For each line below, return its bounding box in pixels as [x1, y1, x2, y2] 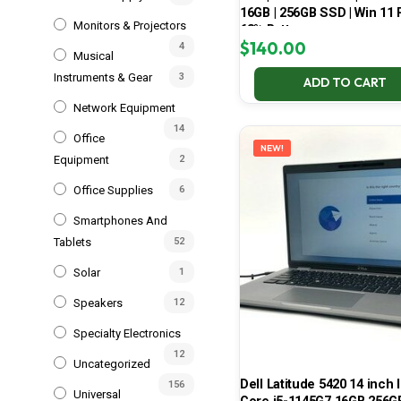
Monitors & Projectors [73, 18, 186, 32]
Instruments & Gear [54, 70, 152, 84]
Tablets [54, 235, 91, 249]
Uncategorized [73, 356, 150, 371]
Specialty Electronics [73, 326, 181, 340]
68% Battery [240, 21, 310, 38]
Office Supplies [73, 183, 153, 197]
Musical [73, 48, 114, 63]
